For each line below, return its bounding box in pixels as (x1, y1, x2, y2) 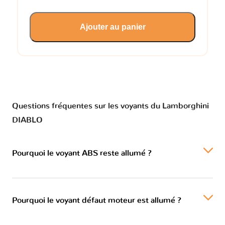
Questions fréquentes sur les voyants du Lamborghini (12, 101, 209, 110)
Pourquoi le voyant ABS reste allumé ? (12, 149, 152, 157)
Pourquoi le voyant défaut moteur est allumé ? (12, 196, 181, 204)
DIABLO (12, 116, 43, 124)
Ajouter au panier (79, 22, 146, 31)
